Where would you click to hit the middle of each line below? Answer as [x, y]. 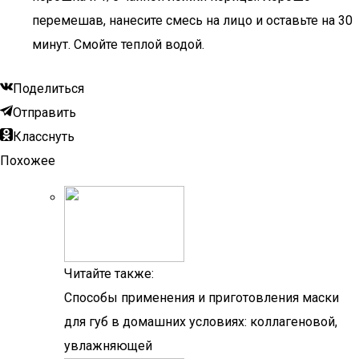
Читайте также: [109, 274]
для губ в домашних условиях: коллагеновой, [201, 322]
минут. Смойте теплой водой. [118, 44]
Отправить [44, 113]
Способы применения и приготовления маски [202, 298]
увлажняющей [108, 346]
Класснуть [44, 137]
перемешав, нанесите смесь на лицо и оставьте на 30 [192, 20]
